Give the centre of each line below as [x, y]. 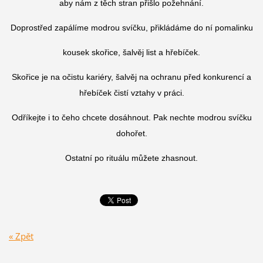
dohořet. [131, 134]
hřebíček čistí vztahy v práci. [131, 93]
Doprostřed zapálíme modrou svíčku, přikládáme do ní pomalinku [131, 28]
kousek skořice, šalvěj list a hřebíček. [131, 53]
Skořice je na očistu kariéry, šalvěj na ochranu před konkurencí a [131, 77]
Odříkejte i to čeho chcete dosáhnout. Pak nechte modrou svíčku [131, 118]
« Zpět [21, 236]
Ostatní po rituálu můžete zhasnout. [131, 158]
